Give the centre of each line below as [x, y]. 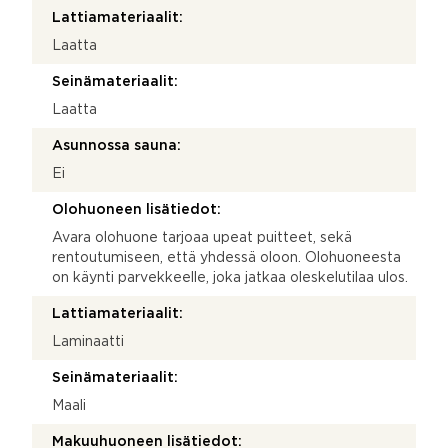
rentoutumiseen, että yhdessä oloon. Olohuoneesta [226, 257]
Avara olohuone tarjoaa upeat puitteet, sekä [202, 237]
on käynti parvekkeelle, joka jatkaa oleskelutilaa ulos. [230, 277]
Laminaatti [88, 341]
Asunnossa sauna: [116, 145]
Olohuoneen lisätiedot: [136, 209]
